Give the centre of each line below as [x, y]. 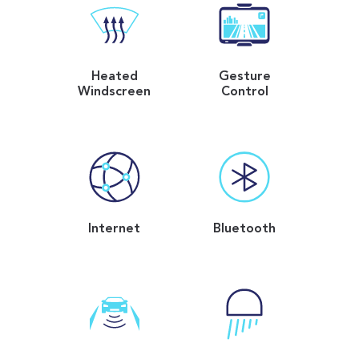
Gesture [244, 77]
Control [244, 93]
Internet [115, 230]
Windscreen [115, 93]
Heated [114, 77]
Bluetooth [245, 230]
